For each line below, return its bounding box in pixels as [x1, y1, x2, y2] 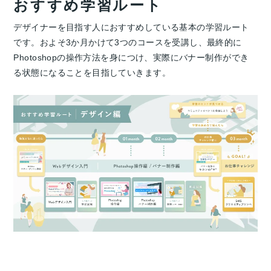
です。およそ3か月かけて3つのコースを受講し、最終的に [13, 37, 242, 47]
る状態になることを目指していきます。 [13, 67, 171, 77]
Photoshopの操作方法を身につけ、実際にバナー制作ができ [13, 52, 249, 62]
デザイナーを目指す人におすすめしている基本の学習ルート [13, 22, 249, 32]
